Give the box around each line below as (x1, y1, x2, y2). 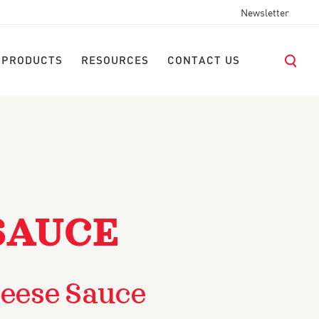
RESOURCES (81, 56, 149, 66)
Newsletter (241, 9, 289, 19)
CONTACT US (167, 56, 240, 66)
